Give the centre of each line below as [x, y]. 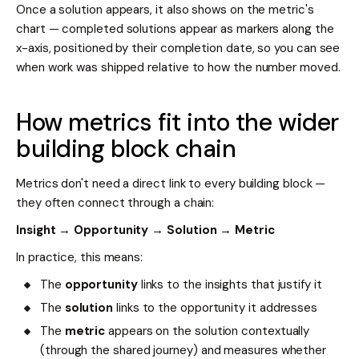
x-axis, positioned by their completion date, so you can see [178, 48]
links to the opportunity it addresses [216, 308]
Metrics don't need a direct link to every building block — [171, 184]
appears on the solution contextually [208, 331]
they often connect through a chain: [115, 203]
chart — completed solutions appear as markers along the [175, 29]
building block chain [126, 149]
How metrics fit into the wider [177, 123]
